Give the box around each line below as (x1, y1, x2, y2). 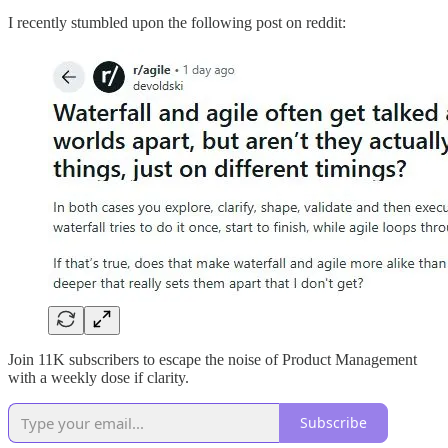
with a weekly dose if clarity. (8, 368, 189, 386)
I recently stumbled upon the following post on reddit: (8, 13, 346, 31)
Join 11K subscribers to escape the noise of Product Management (8, 350, 417, 368)
